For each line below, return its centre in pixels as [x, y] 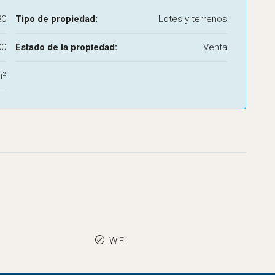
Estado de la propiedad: [66, 47]
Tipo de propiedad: [56, 19]
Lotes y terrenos [193, 19]
